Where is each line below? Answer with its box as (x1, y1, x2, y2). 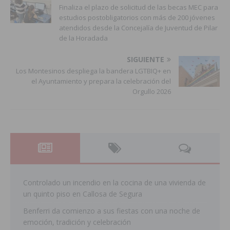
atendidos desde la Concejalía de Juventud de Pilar (59, 23, 218, 32)
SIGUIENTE (127, 54, 164, 64)
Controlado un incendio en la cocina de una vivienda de (23, 177, 206, 187)
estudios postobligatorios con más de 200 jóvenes (59, 12, 215, 22)
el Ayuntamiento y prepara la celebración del (31, 76, 171, 86)
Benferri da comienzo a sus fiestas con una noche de (23, 205, 200, 216)
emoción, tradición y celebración (23, 217, 131, 227)
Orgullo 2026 (132, 86, 171, 96)
